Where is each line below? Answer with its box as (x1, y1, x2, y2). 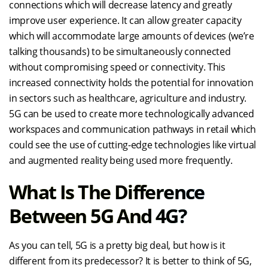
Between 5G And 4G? (9, 203, 187, 229)
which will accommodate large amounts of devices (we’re (9, 29, 254, 42)
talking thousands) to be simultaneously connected (9, 45, 231, 58)
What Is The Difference (9, 179, 205, 205)
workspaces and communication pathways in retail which (9, 123, 257, 136)
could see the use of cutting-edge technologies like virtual (9, 138, 257, 151)
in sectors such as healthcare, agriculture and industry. (9, 92, 247, 105)
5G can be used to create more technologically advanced (9, 107, 254, 120)
